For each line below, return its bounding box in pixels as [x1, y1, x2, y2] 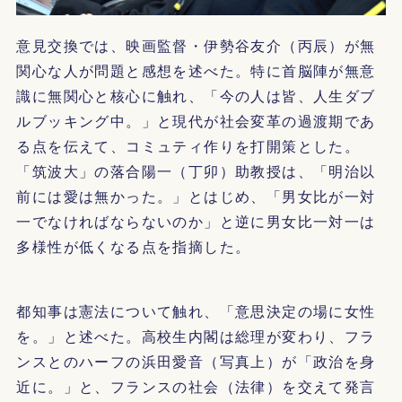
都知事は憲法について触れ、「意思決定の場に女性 [16, 300, 376, 321]
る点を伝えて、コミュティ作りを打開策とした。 [16, 135, 361, 156]
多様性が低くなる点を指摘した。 [16, 235, 251, 257]
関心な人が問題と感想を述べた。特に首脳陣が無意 [16, 59, 376, 81]
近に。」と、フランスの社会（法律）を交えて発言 [16, 375, 376, 397]
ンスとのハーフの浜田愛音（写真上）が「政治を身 [16, 350, 376, 371]
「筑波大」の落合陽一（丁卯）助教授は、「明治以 [16, 160, 376, 181]
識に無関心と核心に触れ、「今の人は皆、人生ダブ [16, 84, 376, 106]
